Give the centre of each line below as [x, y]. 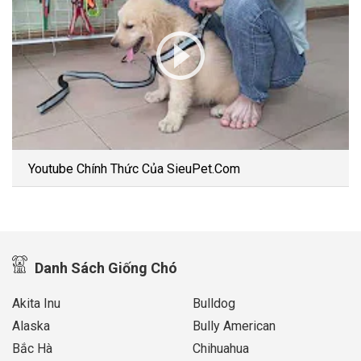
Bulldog [214, 304]
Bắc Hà [32, 349]
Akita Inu [36, 304]
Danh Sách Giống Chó [104, 268]
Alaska [31, 326]
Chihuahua [221, 349]
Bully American [234, 326]
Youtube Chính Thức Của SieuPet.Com [134, 169]
